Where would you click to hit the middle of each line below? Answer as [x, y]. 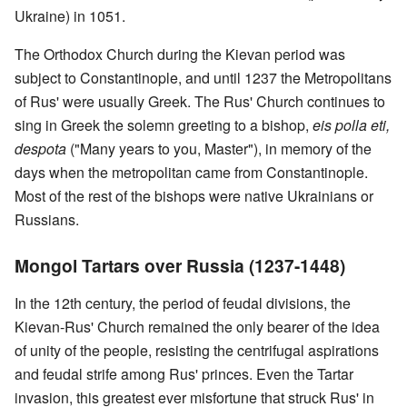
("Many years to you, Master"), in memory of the [219, 148]
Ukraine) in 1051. [70, 15]
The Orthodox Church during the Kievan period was [180, 54]
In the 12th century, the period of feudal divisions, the [183, 303]
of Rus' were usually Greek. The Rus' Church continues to [200, 101]
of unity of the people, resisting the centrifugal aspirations [197, 350]
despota [40, 148]
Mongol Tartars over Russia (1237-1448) [180, 265]
